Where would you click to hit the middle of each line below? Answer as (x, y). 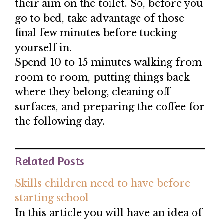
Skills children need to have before (102, 183)
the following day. (60, 122)
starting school (52, 198)
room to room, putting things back (102, 77)
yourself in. (43, 48)
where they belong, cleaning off (93, 92)
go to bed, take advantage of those (99, 18)
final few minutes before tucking (96, 33)
